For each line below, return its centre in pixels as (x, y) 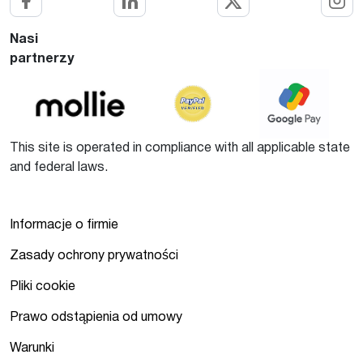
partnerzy (42, 59)
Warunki (32, 348)
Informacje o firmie (64, 225)
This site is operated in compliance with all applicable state (180, 148)
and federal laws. (59, 168)
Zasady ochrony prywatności (94, 256)
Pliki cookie (43, 287)
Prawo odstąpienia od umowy (96, 318)
